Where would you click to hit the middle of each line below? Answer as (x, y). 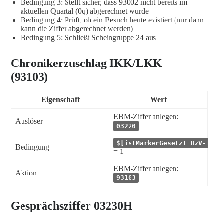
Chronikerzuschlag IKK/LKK (87, 63)
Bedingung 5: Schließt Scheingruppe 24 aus (88, 38)
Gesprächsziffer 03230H (72, 206)
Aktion (26, 173)
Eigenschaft (60, 100)
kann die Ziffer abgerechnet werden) (77, 29)
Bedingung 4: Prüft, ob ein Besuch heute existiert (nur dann (112, 20)
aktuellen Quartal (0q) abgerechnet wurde (85, 11)
